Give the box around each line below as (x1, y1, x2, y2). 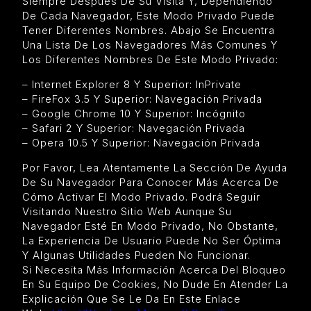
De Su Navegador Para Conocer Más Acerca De (22, 175, 279, 189)
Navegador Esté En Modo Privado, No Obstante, (22, 219, 278, 233)
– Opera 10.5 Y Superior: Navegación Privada (22, 135, 260, 149)
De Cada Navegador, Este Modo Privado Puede (22, 8, 275, 22)
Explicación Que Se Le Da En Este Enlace (22, 292, 241, 305)
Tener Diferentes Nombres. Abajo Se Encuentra (22, 23, 275, 37)
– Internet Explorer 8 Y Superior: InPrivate (22, 77, 242, 91)
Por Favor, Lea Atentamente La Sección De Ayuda (22, 160, 287, 174)
